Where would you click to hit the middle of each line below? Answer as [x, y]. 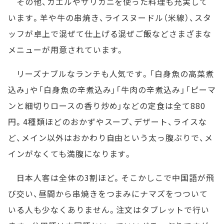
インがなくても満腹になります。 [70, 154]
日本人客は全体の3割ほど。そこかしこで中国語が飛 [111, 178]
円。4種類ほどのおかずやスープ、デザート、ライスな [107, 122]
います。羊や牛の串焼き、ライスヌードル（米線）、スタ [110, 18]
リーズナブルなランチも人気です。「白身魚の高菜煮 [111, 74]
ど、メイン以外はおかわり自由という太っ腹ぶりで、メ [110, 138]
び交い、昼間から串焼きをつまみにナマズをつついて [108, 194]
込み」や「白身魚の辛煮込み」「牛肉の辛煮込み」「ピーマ [112, 90]
